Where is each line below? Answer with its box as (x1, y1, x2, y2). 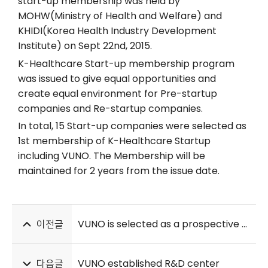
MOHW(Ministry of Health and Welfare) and (18, 8, 222, 23)
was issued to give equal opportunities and (18, 71, 216, 86)
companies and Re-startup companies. (18, 101, 203, 115)
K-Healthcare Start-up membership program (18, 56, 234, 71)
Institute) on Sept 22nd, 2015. (18, 38, 152, 53)
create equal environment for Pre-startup (18, 86, 217, 100)
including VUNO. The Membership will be (18, 149, 205, 163)
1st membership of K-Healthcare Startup (18, 134, 211, 148)
